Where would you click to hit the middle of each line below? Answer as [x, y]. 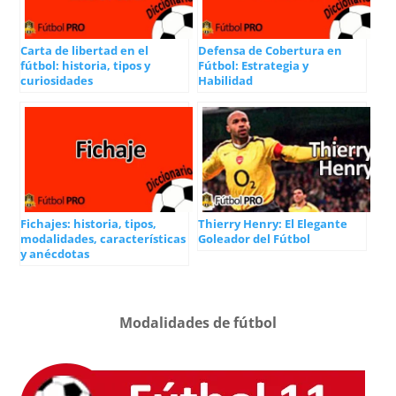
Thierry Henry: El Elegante [273, 223]
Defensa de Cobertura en [270, 51]
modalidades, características [103, 238]
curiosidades [57, 81]
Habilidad [225, 81]
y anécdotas [55, 253]
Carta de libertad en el [85, 51]
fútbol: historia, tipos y [86, 66]
